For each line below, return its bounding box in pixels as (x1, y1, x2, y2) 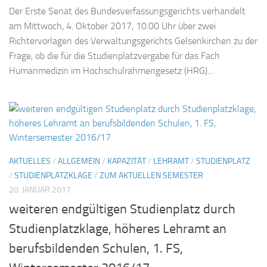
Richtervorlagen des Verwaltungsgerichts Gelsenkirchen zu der (9, 35, 257, 47)
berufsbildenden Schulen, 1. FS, (9, 241, 183, 257)
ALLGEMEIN (58, 156, 100, 167)
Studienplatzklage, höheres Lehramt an (9, 221, 226, 237)
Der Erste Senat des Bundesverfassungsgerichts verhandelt (9, 5, 246, 17)
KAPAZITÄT (107, 156, 146, 167)
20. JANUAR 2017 (9, 185, 71, 195)
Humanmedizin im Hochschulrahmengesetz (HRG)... (9, 65, 213, 77)
